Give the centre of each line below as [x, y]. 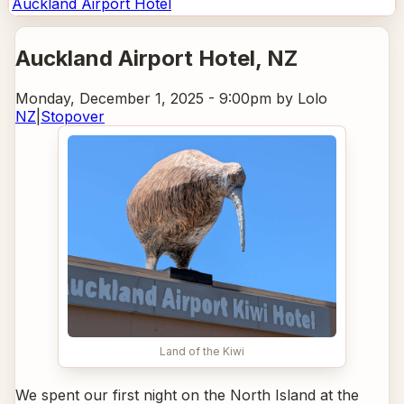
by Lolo [299, 98]
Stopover [73, 116]
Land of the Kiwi [202, 352]
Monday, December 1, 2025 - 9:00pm [143, 98]
